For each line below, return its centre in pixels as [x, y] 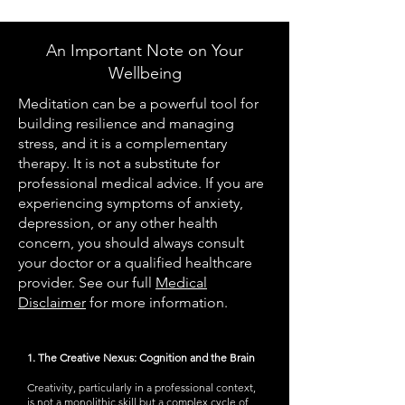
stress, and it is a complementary [122, 143]
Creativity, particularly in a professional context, [141, 387]
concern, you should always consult [131, 243]
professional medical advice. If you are [141, 183]
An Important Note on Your [145, 51]
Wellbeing [145, 73]
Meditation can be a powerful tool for [138, 104]
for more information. [157, 302]
